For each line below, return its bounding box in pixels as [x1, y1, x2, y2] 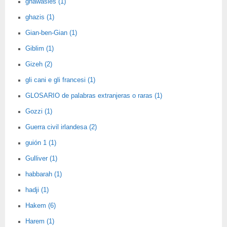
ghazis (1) [25, 14, 54, 21]
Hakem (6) [25, 202, 56, 209]
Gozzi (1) [25, 108, 52, 115]
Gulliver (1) [25, 155, 57, 162]
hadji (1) [25, 186, 49, 194]
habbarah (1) [25, 171, 62, 178]
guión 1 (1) [25, 139, 56, 146]
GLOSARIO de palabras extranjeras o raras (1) [25, 92, 162, 99]
